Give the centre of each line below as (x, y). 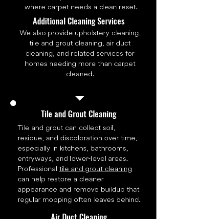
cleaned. (80, 74)
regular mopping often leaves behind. (79, 200)
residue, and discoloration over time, (77, 138)
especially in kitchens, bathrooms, (73, 149)
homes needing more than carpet (80, 64)
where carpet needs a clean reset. (81, 7)
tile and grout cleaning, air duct (80, 44)
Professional (38, 169)
